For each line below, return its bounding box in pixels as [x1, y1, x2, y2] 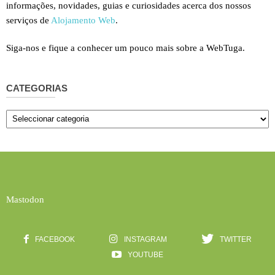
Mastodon [6, 194, 44, 204]
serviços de [6, 15, 51, 25]
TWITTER [219, 234, 252, 244]
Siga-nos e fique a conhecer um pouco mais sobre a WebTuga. [6, 42, 245, 53]
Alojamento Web [51, 15, 115, 25]
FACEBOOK [34, 234, 75, 244]
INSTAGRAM [123, 234, 167, 244]
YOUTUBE [128, 250, 163, 260]
